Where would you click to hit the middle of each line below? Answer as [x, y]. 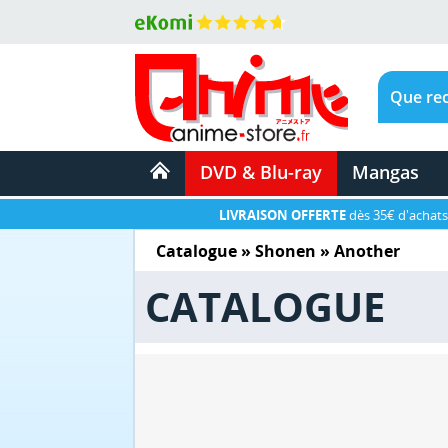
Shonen [285, 250]
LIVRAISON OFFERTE [282, 215]
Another [367, 250]
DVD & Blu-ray [260, 172]
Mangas [385, 172]
